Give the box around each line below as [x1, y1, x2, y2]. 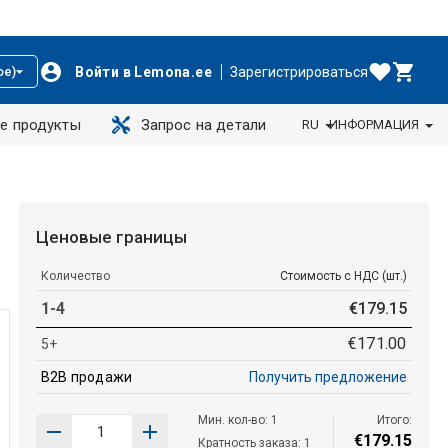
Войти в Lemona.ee [75, 63, 212, 80]
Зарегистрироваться [230, 63, 368, 80]
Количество [40, 268, 110, 283]
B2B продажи [40, 368, 133, 385]
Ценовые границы [35, 226, 187, 247]
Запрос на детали [140, 116, 267, 134]
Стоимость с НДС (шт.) [279, 268, 407, 283]
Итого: [376, 412, 412, 427]
